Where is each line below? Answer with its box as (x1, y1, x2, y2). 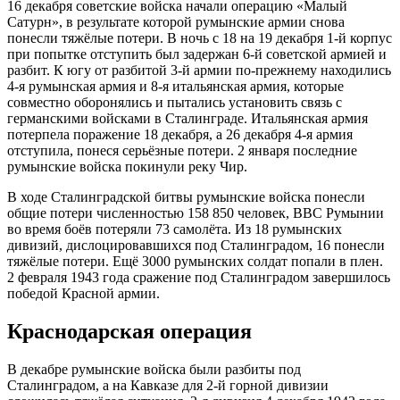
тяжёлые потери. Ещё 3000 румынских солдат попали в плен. (7, 254, 383, 270)
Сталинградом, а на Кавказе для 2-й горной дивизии (7, 378, 329, 394)
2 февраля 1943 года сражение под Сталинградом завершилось (7, 270, 390, 286)
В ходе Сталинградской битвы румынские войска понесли (7, 189, 365, 205)
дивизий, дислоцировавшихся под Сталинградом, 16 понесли (7, 237, 385, 254)
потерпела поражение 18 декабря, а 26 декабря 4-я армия (7, 127, 353, 143)
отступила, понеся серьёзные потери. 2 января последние (7, 143, 357, 159)
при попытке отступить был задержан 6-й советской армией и (7, 46, 387, 62)
